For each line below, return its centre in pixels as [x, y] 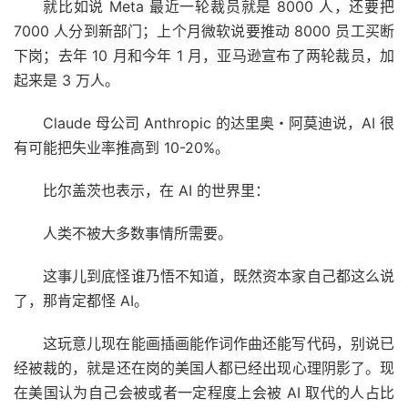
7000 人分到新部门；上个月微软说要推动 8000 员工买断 [204, 31]
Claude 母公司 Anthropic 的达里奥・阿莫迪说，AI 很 [219, 122]
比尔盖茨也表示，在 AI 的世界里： [156, 190]
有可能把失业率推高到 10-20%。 [122, 147]
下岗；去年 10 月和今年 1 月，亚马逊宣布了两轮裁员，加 [204, 55]
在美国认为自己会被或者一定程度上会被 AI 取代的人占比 [204, 392]
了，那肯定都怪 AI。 [81, 300]
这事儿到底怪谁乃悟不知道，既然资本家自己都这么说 [219, 275]
